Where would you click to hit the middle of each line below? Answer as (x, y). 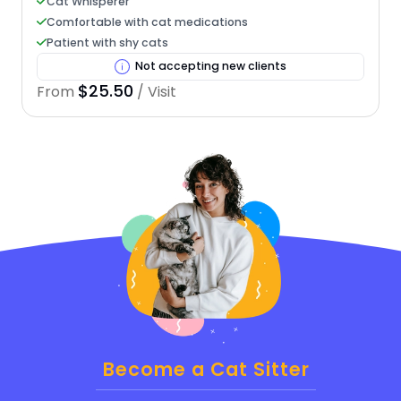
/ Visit (154, 91)
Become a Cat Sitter (206, 369)
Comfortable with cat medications (147, 21)
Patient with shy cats (107, 42)
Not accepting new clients (210, 66)
